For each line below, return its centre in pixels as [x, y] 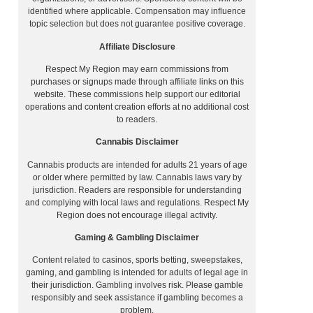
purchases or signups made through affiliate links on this [137, 81]
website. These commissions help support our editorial [137, 94]
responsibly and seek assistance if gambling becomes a [137, 298]
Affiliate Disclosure [137, 46]
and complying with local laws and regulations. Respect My [137, 202]
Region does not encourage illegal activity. [137, 215]
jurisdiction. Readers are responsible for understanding [137, 190]
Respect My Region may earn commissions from [137, 69]
